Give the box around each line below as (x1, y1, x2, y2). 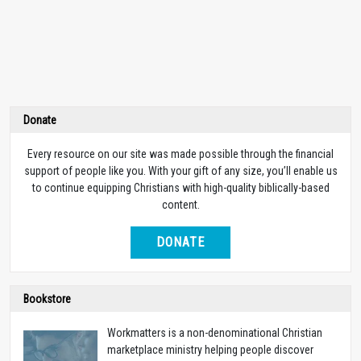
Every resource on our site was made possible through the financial (27, 147, 334, 160)
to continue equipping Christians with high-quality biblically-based (31, 180, 330, 194)
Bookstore (23, 292, 71, 305)
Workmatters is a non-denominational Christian (107, 326, 322, 339)
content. (161, 197, 200, 211)
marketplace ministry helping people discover (107, 342, 313, 356)
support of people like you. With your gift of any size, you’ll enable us (23, 164, 338, 177)
